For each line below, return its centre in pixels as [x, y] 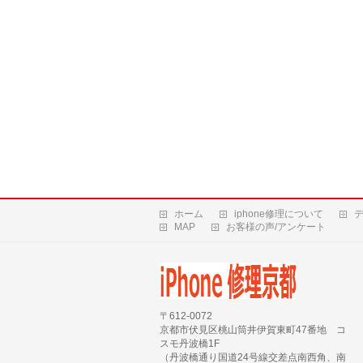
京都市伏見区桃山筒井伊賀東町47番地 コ [253, 330]
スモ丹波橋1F [190, 344]
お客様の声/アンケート [276, 227]
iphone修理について [279, 214]
